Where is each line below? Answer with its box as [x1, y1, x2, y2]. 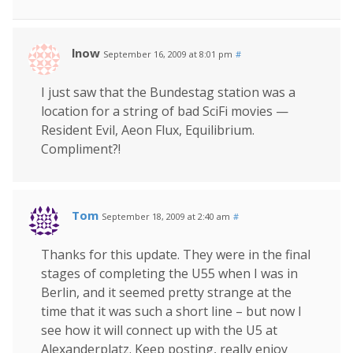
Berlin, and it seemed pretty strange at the [41, 284, 292, 302]
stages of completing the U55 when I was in [41, 265, 298, 283]
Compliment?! [41, 140, 121, 158]
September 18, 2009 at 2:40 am [102, 210, 230, 223]
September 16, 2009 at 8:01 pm [103, 48, 232, 61]
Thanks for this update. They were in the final [41, 246, 310, 264]
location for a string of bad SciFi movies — [41, 102, 288, 121]
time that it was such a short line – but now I [41, 303, 302, 321]
